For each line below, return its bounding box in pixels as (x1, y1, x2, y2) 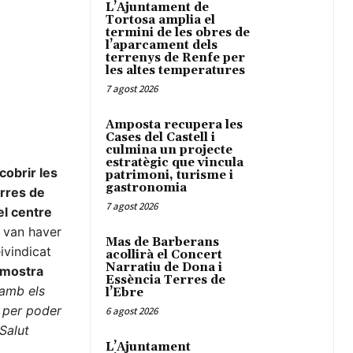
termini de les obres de (106, 25, 250, 41)
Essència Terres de (106, 273, 225, 288)
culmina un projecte (106, 143, 232, 158)
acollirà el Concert (106, 247, 222, 263)
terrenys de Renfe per (106, 50, 245, 66)
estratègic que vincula (106, 155, 243, 171)
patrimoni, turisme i (106, 168, 233, 184)
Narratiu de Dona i (106, 260, 222, 276)
